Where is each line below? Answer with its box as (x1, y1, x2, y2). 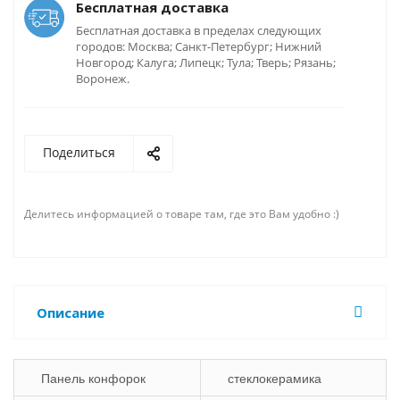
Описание (37, 304, 104, 321)
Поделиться (43, 144, 115, 161)
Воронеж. (76, 71, 129, 87)
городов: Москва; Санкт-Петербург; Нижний (76, 38, 321, 54)
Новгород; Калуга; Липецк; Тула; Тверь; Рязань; (76, 54, 336, 71)
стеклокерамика (228, 371, 321, 386)
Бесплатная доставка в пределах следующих (76, 22, 321, 38)
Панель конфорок (41, 371, 146, 386)
